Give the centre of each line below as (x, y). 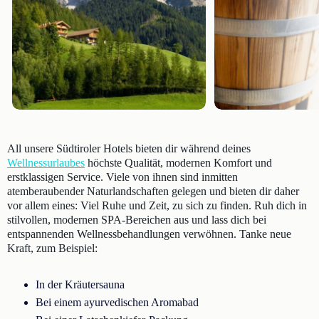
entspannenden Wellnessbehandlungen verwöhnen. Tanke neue (149, 234)
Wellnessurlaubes (46, 163)
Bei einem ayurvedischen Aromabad (117, 302)
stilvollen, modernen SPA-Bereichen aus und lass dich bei (137, 220)
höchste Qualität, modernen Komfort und (178, 163)
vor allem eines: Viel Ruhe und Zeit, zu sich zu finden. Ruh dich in (157, 205)
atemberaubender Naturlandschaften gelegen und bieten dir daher (153, 191)
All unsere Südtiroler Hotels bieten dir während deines (129, 148)
